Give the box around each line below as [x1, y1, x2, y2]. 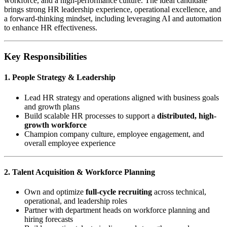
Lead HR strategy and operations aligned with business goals [24, 93, 219, 102]
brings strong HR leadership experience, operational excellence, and [4, 5, 221, 14]
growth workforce [24, 120, 87, 129]
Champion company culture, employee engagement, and [24, 129, 204, 138]
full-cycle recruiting [86, 187, 152, 197]
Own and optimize [24, 187, 86, 197]
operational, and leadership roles [24, 197, 127, 206]
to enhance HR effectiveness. [4, 23, 97, 32]
